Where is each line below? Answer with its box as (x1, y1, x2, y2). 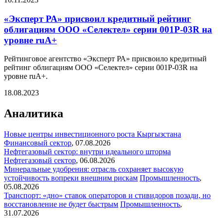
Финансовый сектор (4, 139, 72, 147)
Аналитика (4, 107, 63, 120)
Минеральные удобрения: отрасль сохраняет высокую (4, 165, 183, 174)
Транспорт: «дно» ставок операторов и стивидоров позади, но (4, 191, 211, 200)
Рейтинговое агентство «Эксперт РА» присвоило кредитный (4, 54, 207, 63)
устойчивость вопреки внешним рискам (4, 174, 138, 182)
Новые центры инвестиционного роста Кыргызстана (4, 130, 181, 139)
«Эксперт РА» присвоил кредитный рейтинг (4, 13, 191, 24)
